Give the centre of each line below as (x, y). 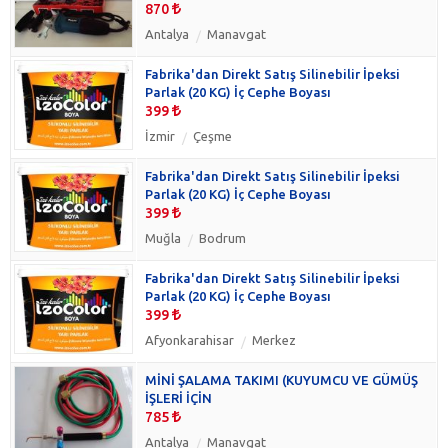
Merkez (274, 339)
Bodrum (222, 237)
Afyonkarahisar (189, 339)
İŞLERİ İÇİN (178, 397)
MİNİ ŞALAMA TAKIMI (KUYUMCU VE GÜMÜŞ (281, 379)
